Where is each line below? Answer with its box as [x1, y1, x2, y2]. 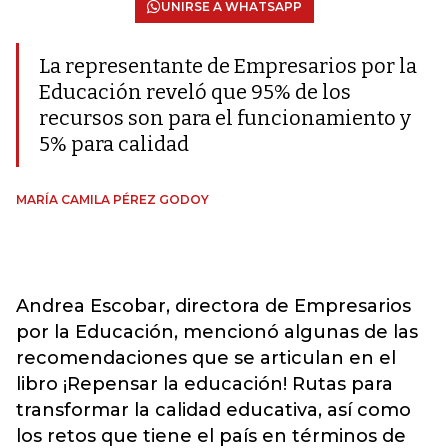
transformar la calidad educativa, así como [16, 399, 411, 421]
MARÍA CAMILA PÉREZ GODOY [16, 192, 209, 207]
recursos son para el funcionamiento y [39, 106, 411, 130]
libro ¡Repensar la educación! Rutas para [16, 373, 393, 395]
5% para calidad [39, 132, 189, 156]
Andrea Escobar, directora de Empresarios [16, 295, 411, 317]
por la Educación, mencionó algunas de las [16, 321, 418, 343]
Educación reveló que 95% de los [39, 80, 351, 104]
